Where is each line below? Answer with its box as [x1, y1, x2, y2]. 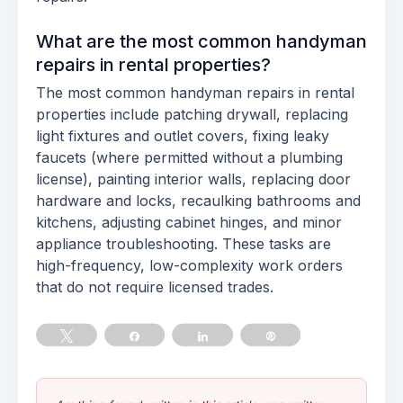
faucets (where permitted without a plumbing [36, 148, 343, 166]
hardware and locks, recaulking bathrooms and [36, 192, 361, 210]
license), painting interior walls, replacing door [36, 170, 351, 188]
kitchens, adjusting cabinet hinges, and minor [36, 213, 342, 231]
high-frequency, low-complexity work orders [36, 256, 343, 274]
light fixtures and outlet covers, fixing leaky [36, 127, 329, 145]
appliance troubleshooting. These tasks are [36, 235, 331, 253]
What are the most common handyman [36, 31, 367, 52]
